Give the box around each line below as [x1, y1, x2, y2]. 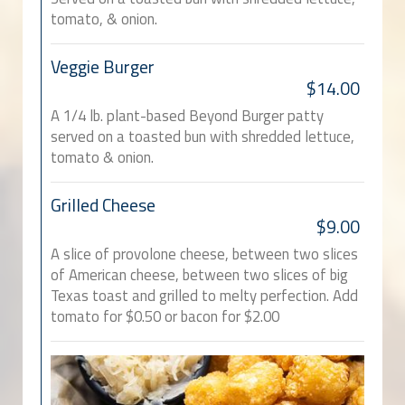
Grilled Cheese [51, 192, 155, 220]
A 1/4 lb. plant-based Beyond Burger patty [51, 104, 324, 128]
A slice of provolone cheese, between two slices [51, 242, 358, 267]
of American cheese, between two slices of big [51, 263, 348, 287]
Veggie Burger [51, 53, 155, 81]
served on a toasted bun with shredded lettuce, [51, 125, 354, 149]
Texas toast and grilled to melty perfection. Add [51, 284, 358, 308]
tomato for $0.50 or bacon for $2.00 [51, 305, 279, 329]
